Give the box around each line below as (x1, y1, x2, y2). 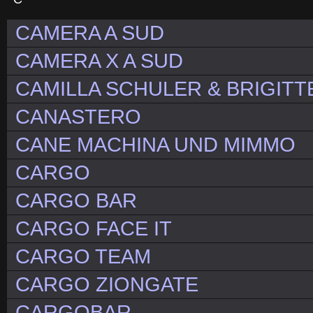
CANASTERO (15, 105, 141, 129)
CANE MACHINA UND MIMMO (15, 133, 296, 156)
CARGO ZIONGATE (15, 273, 198, 296)
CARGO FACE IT (15, 217, 172, 240)
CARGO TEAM (15, 245, 151, 268)
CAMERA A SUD (15, 22, 164, 45)
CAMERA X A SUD (15, 50, 183, 73)
